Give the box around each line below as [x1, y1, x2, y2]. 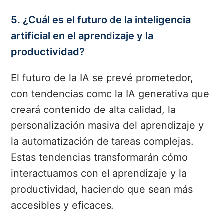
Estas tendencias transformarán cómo [11, 151, 188, 164]
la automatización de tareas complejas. [11, 135, 194, 148]
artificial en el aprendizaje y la [11, 30, 154, 42]
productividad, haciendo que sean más [11, 183, 193, 196]
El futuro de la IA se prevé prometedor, [11, 72, 194, 84]
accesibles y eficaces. [11, 199, 114, 212]
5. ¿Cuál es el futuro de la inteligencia [11, 14, 191, 26]
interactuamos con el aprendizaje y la [11, 167, 187, 180]
